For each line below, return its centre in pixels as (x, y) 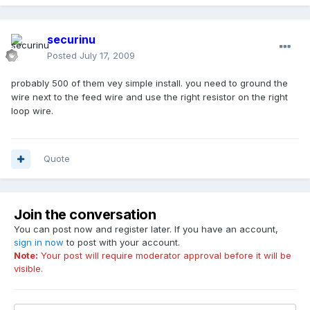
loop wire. (32, 111)
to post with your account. (122, 243)
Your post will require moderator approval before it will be (165, 256)
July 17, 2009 (107, 56)
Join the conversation (85, 215)
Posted (63, 56)
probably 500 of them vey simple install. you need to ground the (149, 83)
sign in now (39, 243)
